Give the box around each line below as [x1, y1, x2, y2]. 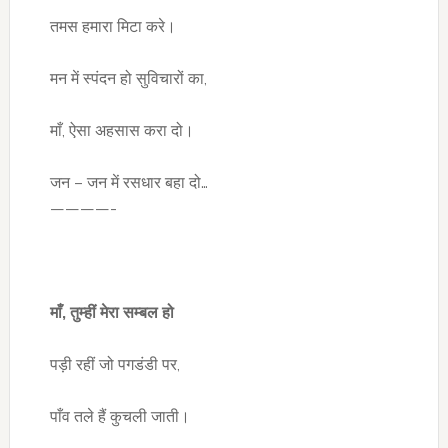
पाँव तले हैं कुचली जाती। [49, 407, 190, 426]
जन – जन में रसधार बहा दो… [49, 173, 208, 192]
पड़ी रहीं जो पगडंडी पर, [49, 355, 180, 374]
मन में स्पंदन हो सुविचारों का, [49, 69, 207, 88]
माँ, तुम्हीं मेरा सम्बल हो [49, 303, 174, 322]
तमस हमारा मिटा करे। [49, 17, 176, 36]
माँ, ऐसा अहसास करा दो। [49, 121, 194, 140]
